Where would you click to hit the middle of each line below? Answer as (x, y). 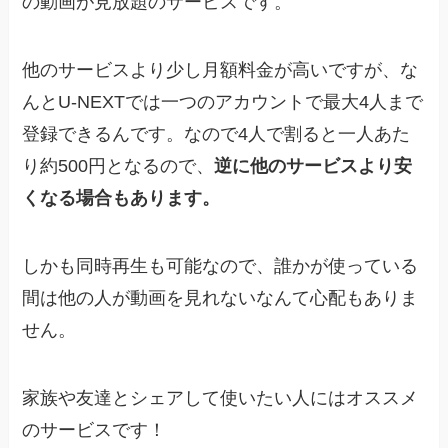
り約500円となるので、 (118, 166)
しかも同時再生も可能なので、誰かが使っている (220, 266)
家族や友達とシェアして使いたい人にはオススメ (220, 397)
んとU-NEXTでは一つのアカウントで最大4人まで (223, 102)
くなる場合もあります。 (121, 198)
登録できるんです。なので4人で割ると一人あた (216, 134)
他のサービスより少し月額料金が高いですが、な (220, 70)
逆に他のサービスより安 (313, 166)
